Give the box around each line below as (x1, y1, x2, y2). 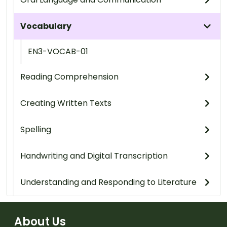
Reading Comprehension (20, 70, 119, 83)
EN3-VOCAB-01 (28, 45, 88, 57)
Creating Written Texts (20, 97, 111, 109)
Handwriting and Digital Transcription (20, 149, 168, 162)
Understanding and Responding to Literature (20, 176, 197, 188)
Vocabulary (20, 20, 71, 32)
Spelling (20, 123, 51, 135)
